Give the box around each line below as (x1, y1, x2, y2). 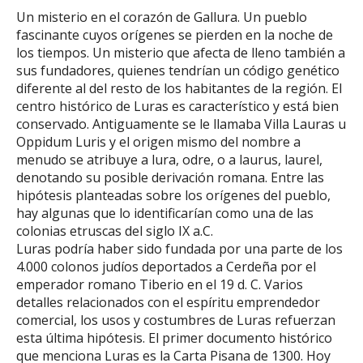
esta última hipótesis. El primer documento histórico (16, 328, 332, 347)
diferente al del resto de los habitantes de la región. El (16, 79, 342, 97)
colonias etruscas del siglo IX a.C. (16, 221, 213, 240)
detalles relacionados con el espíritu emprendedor (16, 293, 320, 311)
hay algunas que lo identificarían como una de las (16, 203, 314, 222)
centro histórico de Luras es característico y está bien (16, 96, 339, 115)
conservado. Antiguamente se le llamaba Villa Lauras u (16, 114, 346, 133)
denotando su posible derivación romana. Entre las (16, 168, 324, 186)
